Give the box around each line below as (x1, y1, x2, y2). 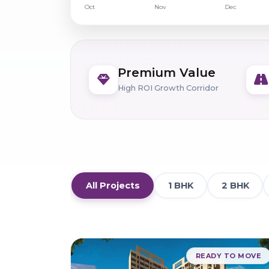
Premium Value (118, 65, 216, 80)
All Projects (85, 180, 140, 191)
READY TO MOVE (195, 252, 261, 261)
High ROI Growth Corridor (118, 83, 219, 93)
